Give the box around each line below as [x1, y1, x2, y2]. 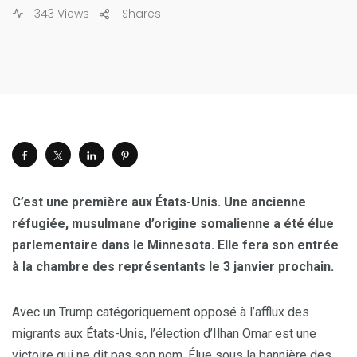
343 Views [31, 6, 89, 22]
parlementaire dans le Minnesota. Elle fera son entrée [12, 237, 339, 253]
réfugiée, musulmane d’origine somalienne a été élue [12, 216, 334, 232]
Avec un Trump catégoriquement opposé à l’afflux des [12, 304, 309, 320]
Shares [122, 6, 161, 22]
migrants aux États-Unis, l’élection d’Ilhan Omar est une [12, 326, 316, 342]
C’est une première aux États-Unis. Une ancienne [12, 194, 306, 210]
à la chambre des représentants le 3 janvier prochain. [12, 259, 334, 275]
